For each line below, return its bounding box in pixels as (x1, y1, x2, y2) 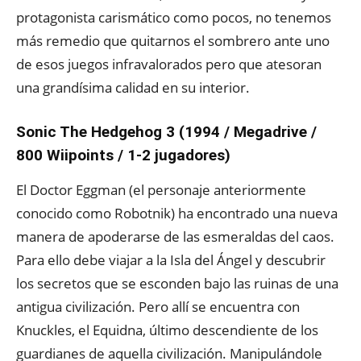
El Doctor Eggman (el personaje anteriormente (16, 180, 306, 199)
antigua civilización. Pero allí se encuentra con (16, 297, 300, 316)
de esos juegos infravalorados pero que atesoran (16, 55, 322, 73)
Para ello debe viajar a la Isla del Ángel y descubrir (16, 251, 326, 269)
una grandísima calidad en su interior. (16, 78, 250, 97)
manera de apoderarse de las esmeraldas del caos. (16, 227, 334, 246)
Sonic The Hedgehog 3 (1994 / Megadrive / (16, 122, 317, 141)
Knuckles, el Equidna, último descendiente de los (16, 321, 318, 339)
